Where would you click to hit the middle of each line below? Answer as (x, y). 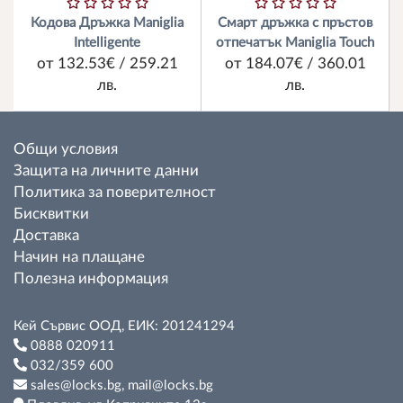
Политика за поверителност (115, 193)
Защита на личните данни (106, 171)
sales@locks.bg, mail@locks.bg (120, 385)
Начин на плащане (79, 257)
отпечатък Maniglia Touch (295, 43)
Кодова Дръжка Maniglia (107, 23)
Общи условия (66, 149)
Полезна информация (91, 279)
